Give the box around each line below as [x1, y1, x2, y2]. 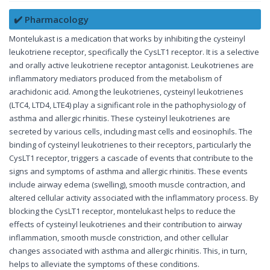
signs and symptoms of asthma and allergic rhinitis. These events [9, 166, 248, 177]
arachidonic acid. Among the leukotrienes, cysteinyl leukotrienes [9, 86, 243, 98]
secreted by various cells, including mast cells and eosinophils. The [9, 126, 253, 137]
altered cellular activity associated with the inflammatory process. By [9, 192, 259, 204]
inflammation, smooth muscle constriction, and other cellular [9, 232, 228, 243]
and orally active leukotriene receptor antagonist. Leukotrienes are [9, 60, 254, 71]
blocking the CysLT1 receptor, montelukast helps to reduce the [9, 206, 236, 217]
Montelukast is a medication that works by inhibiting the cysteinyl [9, 33, 245, 45]
